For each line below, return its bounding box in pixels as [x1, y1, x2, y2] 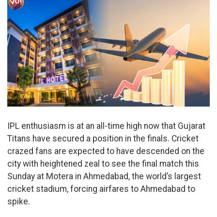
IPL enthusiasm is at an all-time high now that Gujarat [7, 121, 205, 131]
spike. [7, 196, 30, 206]
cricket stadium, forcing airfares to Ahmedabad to [7, 184, 195, 194]
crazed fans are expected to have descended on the [7, 146, 204, 156]
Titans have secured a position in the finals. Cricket [7, 133, 199, 143]
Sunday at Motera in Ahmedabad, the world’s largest [7, 171, 201, 181]
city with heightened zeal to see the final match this [7, 158, 199, 169]
